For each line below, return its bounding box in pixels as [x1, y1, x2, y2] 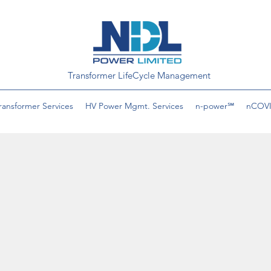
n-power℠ [195, 100, 234, 111]
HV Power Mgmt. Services [85, 100, 183, 111]
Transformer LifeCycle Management [67, 70, 211, 81]
